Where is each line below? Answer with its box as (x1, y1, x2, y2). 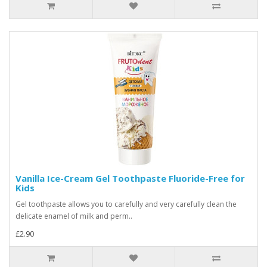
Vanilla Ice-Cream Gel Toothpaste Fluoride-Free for (15, 172, 245, 184)
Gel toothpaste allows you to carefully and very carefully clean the (15, 199, 237, 209)
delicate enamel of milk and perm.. (15, 211, 132, 221)
